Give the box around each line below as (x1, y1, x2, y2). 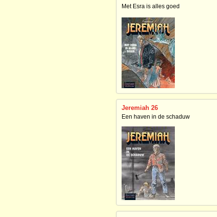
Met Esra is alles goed (122, 3, 180, 10)
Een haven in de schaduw (122, 113, 190, 120)
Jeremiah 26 (122, 104, 158, 111)
